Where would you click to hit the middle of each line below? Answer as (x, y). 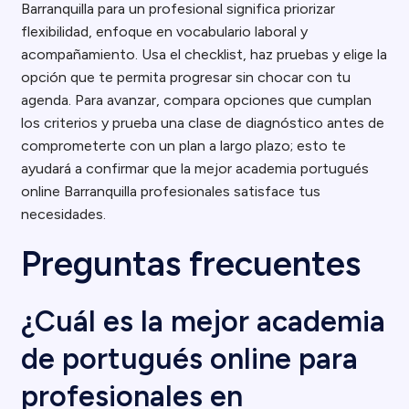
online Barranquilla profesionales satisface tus (171, 191)
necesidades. (64, 214)
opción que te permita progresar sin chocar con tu (186, 77)
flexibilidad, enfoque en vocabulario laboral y (165, 31)
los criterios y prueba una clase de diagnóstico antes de (203, 123)
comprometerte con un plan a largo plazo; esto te (184, 146)
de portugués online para (190, 359)
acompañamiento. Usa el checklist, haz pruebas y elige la (204, 54)
